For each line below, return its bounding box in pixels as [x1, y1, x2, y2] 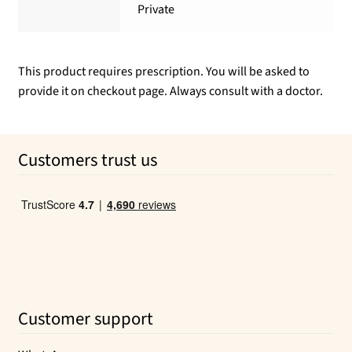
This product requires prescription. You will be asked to [17, 63, 310, 80]
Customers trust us [17, 147, 157, 173]
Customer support [17, 306, 153, 332]
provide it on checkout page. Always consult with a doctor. [17, 82, 323, 100]
